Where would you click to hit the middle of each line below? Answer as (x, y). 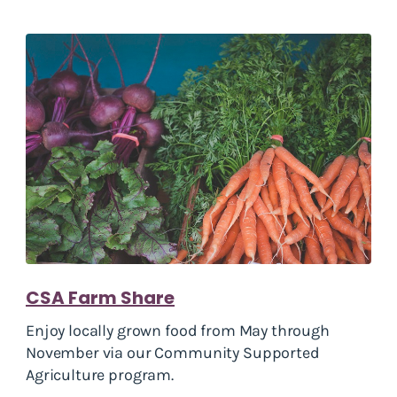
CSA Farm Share (100, 297)
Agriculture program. (100, 374)
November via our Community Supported (173, 352)
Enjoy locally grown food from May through (178, 330)
